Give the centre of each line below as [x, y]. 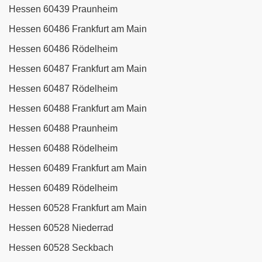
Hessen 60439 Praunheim [63, 9]
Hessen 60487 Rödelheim [63, 89]
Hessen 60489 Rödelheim [63, 188]
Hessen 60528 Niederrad [61, 228]
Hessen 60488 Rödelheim [63, 149]
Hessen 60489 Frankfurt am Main [78, 168]
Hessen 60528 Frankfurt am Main [78, 208]
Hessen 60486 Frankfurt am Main [78, 29]
